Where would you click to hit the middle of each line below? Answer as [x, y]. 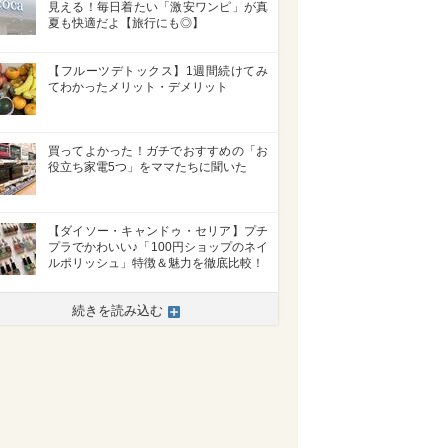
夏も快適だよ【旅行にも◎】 [126, 23]
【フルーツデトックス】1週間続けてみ [158, 71]
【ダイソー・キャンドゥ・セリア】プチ [158, 231]
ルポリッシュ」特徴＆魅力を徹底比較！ [156, 263]
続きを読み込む [117, 311]
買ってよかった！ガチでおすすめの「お [158, 151]
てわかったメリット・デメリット [138, 87]
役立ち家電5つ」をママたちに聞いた [147, 167]
